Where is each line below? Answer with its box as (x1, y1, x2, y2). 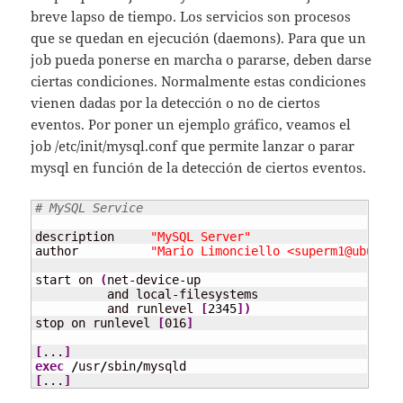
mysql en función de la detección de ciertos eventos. (31, 158, 367, 177)
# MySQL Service (35, 201, 144, 216)
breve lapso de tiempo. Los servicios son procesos (31, 7, 352, 26)
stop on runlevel (35, 316, 158, 331)
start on (35, 273, 101, 288)
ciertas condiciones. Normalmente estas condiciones (31, 72, 367, 91)
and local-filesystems (35, 287, 259, 302)
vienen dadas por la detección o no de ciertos (31, 94, 321, 112)
